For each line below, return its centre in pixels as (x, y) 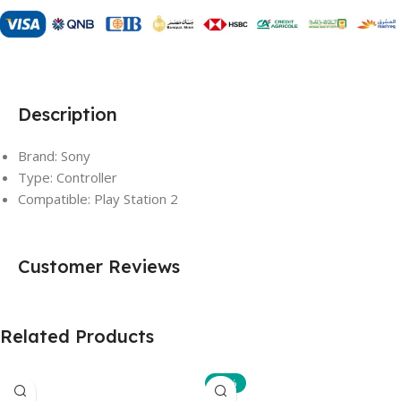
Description (68, 114)
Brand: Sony (54, 155)
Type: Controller (68, 177)
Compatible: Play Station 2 (98, 198)
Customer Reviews (99, 266)
